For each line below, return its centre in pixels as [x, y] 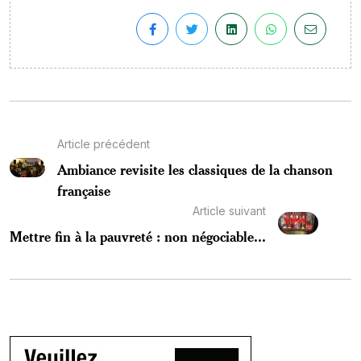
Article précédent [104, 143]
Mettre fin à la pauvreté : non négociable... [138, 236]
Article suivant [229, 210]
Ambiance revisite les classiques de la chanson [195, 169]
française [84, 190]
